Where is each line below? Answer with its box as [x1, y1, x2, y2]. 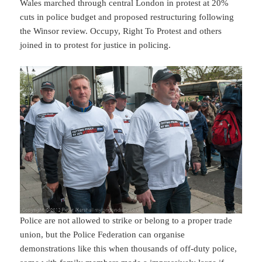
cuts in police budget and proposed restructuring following [20, 12, 235, 22]
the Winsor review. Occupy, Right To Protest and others [20, 26, 222, 36]
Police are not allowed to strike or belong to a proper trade [20, 215, 233, 225]
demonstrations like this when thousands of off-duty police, [20, 243, 237, 253]
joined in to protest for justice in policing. [20, 40, 171, 50]
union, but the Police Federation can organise [20, 229, 185, 239]
